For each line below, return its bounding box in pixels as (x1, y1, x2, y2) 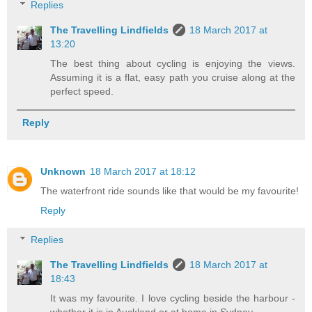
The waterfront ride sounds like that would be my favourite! (40, 185, 299, 197)
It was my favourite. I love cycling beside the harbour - (50, 292, 295, 304)
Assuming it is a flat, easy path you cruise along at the (50, 72, 295, 84)
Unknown (40, 166, 86, 178)
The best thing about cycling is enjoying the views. (50, 58, 295, 70)
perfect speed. (50, 86, 114, 97)
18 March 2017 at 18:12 (90, 166, 196, 178)
